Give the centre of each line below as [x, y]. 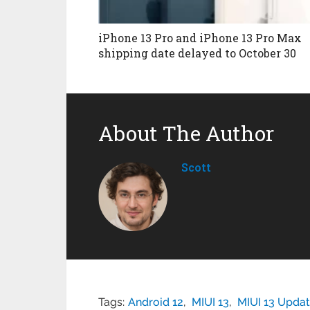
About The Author [186, 133]
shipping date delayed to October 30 [198, 53]
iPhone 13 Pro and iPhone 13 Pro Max [200, 37]
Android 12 [156, 302]
